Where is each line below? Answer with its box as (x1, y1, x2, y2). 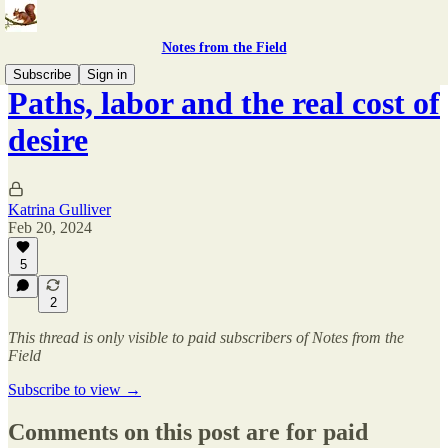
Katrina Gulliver (8, 200, 111, 218)
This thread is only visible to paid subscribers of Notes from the (8, 329, 404, 346)
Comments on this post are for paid (8, 418, 368, 445)
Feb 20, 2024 (8, 218, 92, 236)
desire (8, 122, 88, 159)
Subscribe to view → (8, 381, 141, 398)
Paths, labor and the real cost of (8, 85, 440, 122)
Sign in (87, 67, 127, 82)
